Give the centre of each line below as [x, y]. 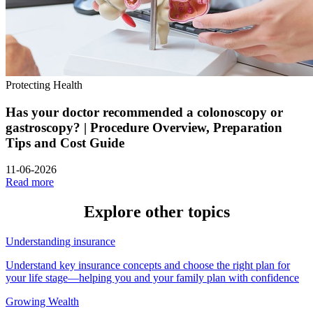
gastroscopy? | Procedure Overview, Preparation [144, 127]
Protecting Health [44, 85]
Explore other [136, 212]
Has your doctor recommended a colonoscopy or [144, 112]
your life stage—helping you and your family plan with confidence [152, 278]
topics [209, 212]
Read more [30, 182]
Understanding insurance [60, 242]
